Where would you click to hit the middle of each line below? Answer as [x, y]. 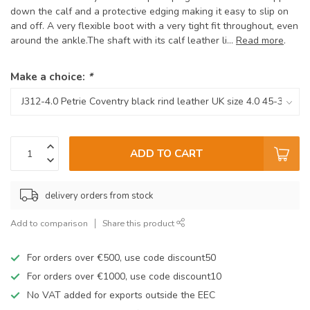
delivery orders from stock [99, 195]
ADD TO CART [166, 154]
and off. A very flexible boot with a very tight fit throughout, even [154, 26]
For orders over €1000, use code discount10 [124, 277]
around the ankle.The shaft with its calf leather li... [123, 41]
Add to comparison [49, 224]
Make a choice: [49, 77]
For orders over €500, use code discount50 [121, 258]
